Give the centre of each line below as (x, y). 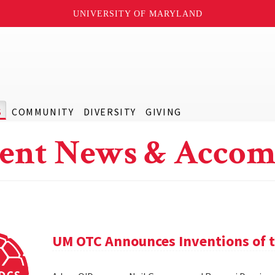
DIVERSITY (110, 112)
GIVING (164, 112)
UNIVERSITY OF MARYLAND (137, 14)
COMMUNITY (43, 112)
